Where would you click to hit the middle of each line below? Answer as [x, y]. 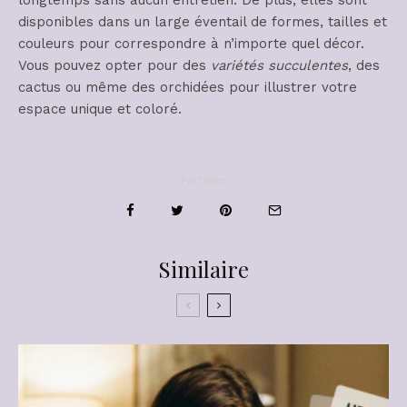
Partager [203, 180]
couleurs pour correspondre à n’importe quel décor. [191, 44]
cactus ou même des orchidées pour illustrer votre [188, 88]
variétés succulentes [279, 66]
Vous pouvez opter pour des [114, 66]
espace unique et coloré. [100, 109]
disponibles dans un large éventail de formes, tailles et [203, 22]
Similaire [203, 269]
